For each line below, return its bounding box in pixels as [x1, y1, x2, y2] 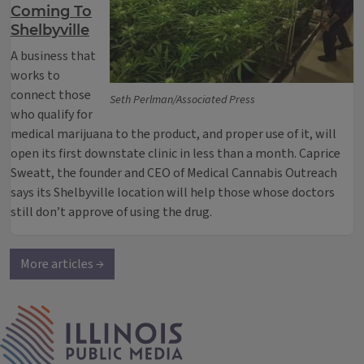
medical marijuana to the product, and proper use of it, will [11, 125, 336, 143]
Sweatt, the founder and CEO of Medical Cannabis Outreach [11, 164, 337, 182]
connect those [11, 86, 91, 104]
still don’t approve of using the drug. [11, 203, 212, 221]
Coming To [11, 2, 92, 20]
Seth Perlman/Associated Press [110, 92, 255, 108]
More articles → [20, 255, 104, 273]
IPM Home [182, 305, 240, 323]
